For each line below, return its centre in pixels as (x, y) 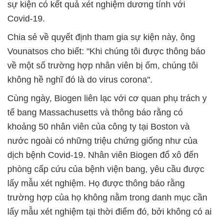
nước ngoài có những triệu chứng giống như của (102, 141)
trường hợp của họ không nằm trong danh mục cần (107, 197)
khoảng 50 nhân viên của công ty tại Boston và (99, 126)
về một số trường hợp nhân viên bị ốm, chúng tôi (103, 65)
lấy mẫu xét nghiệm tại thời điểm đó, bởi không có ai (109, 211)
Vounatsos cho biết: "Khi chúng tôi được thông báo (106, 51)
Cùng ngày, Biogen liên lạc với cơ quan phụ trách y (107, 98)
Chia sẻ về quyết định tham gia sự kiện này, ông (101, 37)
